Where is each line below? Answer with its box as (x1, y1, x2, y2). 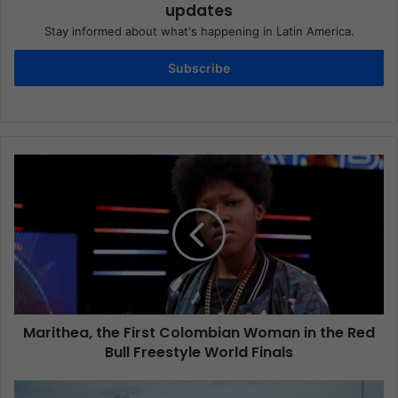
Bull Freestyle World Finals (105, 342, 293, 363)
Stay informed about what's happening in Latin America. (44, 24, 354, 39)
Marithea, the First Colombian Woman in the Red (23, 322, 375, 344)
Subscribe (168, 60, 230, 76)
